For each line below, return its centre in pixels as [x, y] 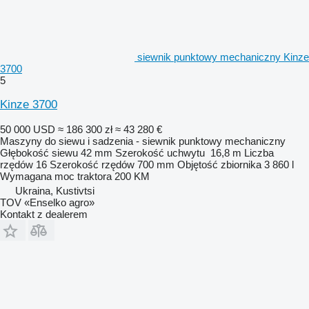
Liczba [259, 152]
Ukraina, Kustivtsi [55, 190]
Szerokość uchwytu [160, 152]
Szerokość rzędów [92, 164]
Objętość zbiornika [219, 164]
